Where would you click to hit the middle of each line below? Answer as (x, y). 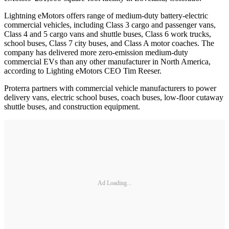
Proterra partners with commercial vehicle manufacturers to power (110, 88)
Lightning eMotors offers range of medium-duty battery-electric (106, 15)
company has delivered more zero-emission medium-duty (96, 52)
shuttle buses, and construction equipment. (73, 106)
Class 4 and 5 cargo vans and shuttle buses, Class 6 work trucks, (108, 34)
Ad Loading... (114, 183)
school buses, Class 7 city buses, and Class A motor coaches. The (109, 43)
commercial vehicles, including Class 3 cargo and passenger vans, (110, 25)
